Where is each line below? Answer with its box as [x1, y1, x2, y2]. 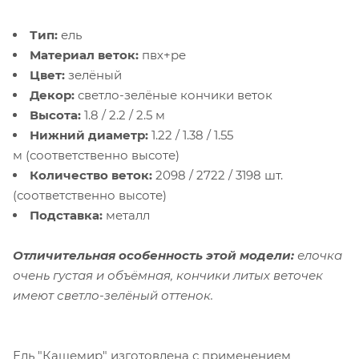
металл [103, 207, 150, 223]
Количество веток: [30, 167, 152, 183]
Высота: [30, 107, 81, 123]
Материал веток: [30, 46, 139, 63]
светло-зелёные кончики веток [75, 87, 272, 103]
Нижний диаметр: [30, 127, 148, 143]
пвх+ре [139, 46, 186, 63]
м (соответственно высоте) [13, 147, 179, 163]
